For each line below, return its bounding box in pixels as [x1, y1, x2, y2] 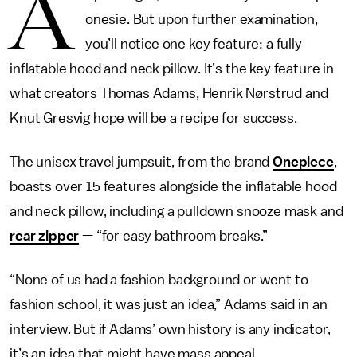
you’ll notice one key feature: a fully [84, 37, 302, 51]
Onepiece [273, 155, 334, 169]
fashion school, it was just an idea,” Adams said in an [10, 297, 328, 312]
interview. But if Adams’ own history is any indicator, [10, 322, 331, 336]
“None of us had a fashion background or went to [10, 273, 308, 287]
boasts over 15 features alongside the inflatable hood [10, 179, 337, 194]
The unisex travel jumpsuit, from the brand [10, 155, 273, 169]
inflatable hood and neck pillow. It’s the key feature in [10, 61, 335, 76]
